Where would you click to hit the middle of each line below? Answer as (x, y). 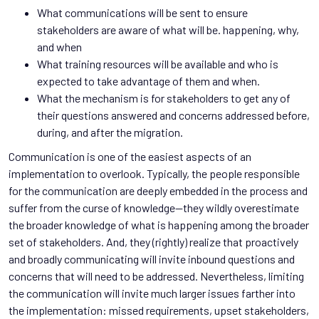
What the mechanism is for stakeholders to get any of (164, 98)
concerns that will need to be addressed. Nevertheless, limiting (156, 276)
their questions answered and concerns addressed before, (173, 115)
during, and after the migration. (110, 132)
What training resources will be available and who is (158, 63)
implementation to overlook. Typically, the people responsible (154, 173)
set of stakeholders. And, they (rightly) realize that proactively (153, 241)
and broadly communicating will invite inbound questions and (152, 258)
